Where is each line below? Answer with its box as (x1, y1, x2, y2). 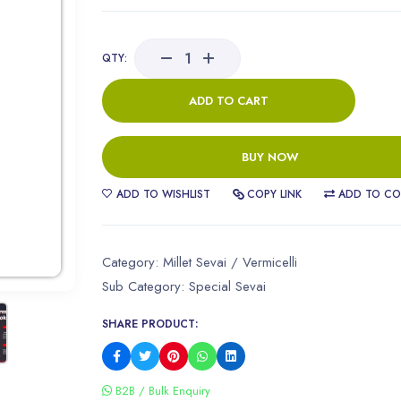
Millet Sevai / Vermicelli (163, 252, 297, 272)
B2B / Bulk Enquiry (112, 381, 210, 399)
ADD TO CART (189, 91, 269, 109)
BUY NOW (241, 148, 299, 166)
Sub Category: (102, 276, 189, 296)
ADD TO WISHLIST (113, 185, 210, 202)
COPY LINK (243, 185, 302, 202)
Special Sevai (189, 276, 266, 296)
